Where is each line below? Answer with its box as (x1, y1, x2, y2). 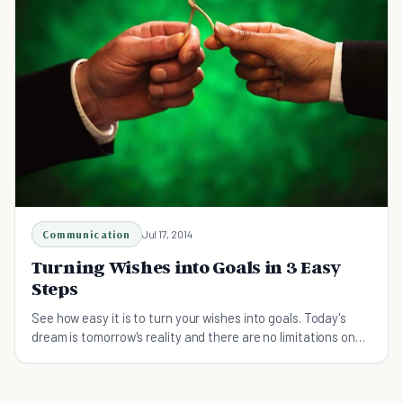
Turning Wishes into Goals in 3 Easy (31, 255, 342, 278)
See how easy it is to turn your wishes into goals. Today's (31, 309, 347, 326)
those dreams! (31, 346, 112, 363)
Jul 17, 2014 (141, 227, 193, 240)
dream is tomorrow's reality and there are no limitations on (31, 327, 355, 345)
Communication (42, 227, 131, 241)
